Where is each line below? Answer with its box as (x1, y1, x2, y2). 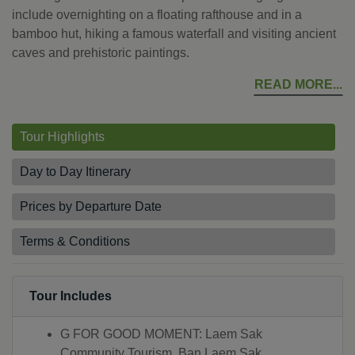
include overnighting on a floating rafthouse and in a (12, 8, 302, 22)
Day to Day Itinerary (20, 165, 131, 179)
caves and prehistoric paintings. (12, 46, 189, 60)
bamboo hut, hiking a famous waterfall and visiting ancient (12, 27, 336, 41)
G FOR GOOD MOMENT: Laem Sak (60, 327, 262, 342)
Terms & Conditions (20, 235, 130, 249)
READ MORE (254, 78, 333, 92)
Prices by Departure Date (20, 200, 162, 214)
